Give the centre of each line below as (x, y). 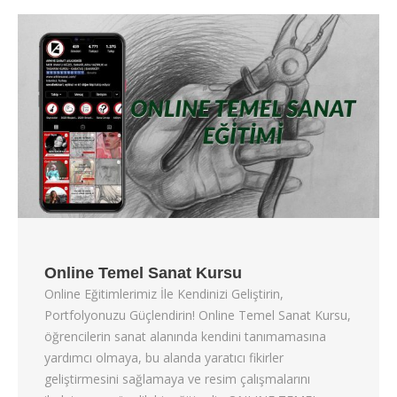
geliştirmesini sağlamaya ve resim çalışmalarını (177, 378)
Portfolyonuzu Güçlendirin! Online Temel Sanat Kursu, (198, 315)
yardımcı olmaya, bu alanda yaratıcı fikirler (164, 357)
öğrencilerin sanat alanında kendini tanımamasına (185, 336)
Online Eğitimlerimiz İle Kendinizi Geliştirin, (164, 293)
